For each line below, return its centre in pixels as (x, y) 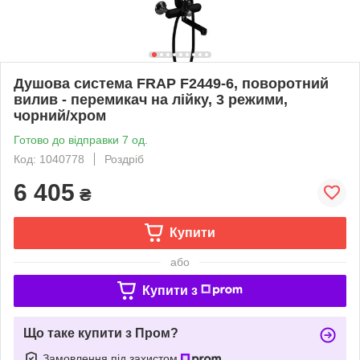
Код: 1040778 (49, 159)
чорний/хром (60, 115)
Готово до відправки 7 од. (81, 139)
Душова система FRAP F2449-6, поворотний (171, 83)
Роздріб (124, 159)
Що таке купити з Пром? (101, 333)
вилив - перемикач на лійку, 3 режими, (151, 99)
